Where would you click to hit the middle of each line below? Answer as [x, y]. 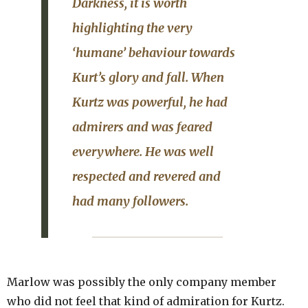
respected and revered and [146, 176]
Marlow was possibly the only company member [142, 282]
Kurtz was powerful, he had [150, 102]
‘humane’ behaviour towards [154, 52]
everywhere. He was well [143, 151]
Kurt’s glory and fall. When [148, 77]
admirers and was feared [142, 126]
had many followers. [130, 201]
